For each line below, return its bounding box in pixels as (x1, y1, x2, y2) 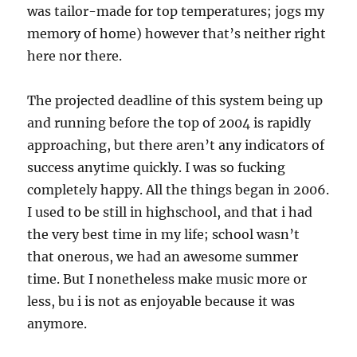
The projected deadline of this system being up (27, 92, 324, 108)
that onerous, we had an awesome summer (27, 249, 299, 265)
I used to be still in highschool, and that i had (27, 204, 313, 220)
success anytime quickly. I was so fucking (27, 159, 286, 175)
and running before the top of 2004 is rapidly (27, 115, 312, 131)
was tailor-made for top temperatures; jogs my (27, 3, 325, 19)
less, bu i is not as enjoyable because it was (27, 293, 296, 309)
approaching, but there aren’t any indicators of (27, 137, 325, 153)
